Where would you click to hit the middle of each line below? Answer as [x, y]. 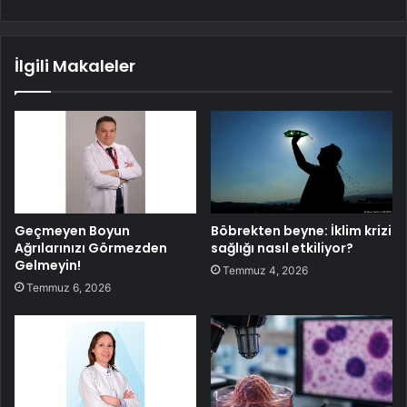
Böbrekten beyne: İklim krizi [301, 230]
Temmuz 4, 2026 [265, 270]
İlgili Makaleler [75, 66]
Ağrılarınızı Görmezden [91, 248]
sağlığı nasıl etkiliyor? [282, 248]
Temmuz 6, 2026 [69, 287]
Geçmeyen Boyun [72, 230]
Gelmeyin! [48, 265]
